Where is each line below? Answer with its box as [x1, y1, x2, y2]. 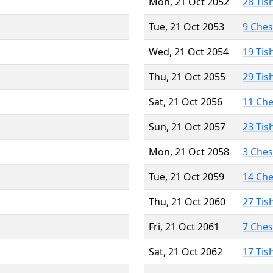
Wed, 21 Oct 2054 [149, 44, 229, 58]
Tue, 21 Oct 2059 [149, 169, 224, 183]
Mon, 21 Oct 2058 [149, 144, 229, 158]
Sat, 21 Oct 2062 [149, 244, 222, 258]
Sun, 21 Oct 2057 [149, 119, 225, 133]
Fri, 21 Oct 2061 [149, 219, 219, 233]
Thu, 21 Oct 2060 [149, 194, 225, 208]
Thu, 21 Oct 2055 [149, 69, 225, 83]
